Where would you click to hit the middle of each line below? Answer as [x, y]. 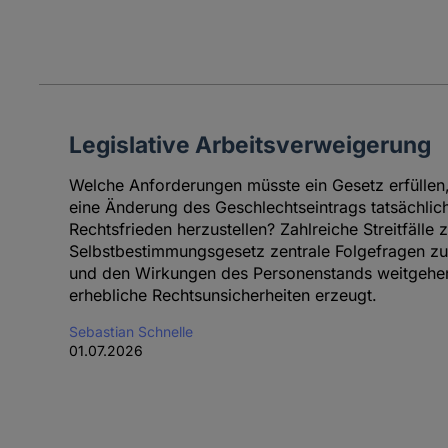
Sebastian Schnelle [130, 331]
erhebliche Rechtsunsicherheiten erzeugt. [222, 294]
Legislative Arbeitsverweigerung [249, 144]
